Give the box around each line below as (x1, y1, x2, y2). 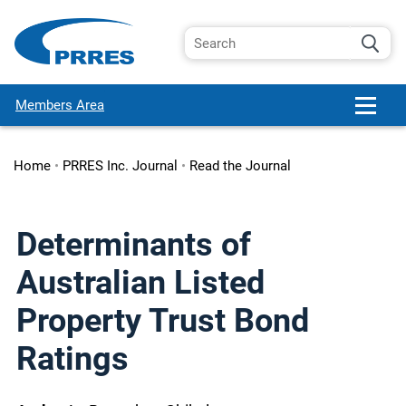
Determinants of (16, 226, 251, 264)
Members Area (15, 96, 104, 113)
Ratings (16, 340, 129, 378)
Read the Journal (188, 158, 291, 174)
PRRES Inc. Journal (62, 158, 178, 174)
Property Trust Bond (16, 302, 309, 340)
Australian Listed (16, 264, 265, 302)
